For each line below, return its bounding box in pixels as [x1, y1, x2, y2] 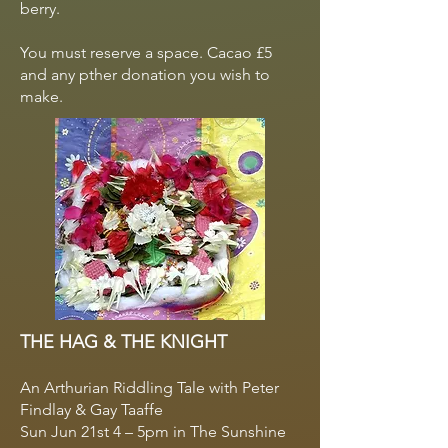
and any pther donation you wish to [20, 65, 270, 84]
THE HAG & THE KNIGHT [20, 331, 227, 353]
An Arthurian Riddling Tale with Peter [20, 378, 279, 397]
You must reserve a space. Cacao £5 [20, 43, 272, 62]
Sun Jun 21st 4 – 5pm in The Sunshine [20, 422, 286, 441]
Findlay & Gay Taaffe [20, 400, 163, 419]
